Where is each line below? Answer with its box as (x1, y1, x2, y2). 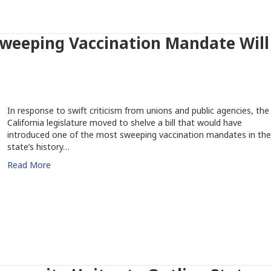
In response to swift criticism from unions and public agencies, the (7, 105, 269, 116)
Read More (7, 159, 51, 171)
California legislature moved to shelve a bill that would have (7, 117, 242, 128)
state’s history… (7, 141, 70, 152)
